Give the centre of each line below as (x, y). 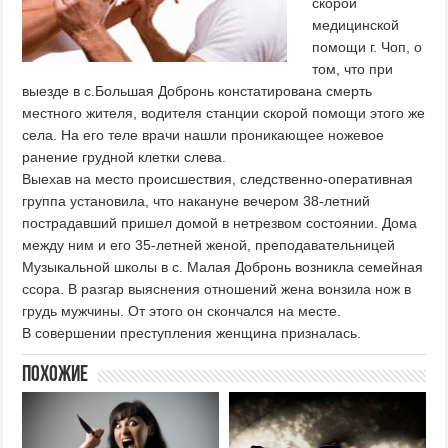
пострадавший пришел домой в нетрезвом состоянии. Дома (220, 223)
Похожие (55, 376)
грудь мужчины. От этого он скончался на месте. (182, 311)
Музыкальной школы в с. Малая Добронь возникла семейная (223, 267)
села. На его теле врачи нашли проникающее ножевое (203, 135)
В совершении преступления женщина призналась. (192, 333)
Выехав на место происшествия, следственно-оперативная (218, 179)
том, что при (353, 69)
